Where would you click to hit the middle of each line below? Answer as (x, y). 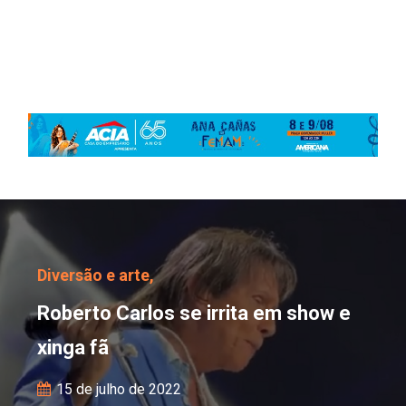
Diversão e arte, (96, 275)
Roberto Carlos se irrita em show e (194, 313)
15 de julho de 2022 (117, 389)
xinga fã (73, 348)
